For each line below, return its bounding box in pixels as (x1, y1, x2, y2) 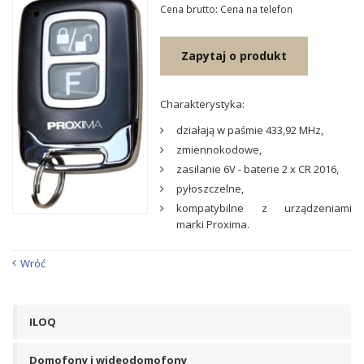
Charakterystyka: (160, 97, 245, 111)
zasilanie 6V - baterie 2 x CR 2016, (176, 162, 340, 176)
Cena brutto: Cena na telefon (160, 2, 293, 15)
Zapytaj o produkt (181, 48, 288, 63)
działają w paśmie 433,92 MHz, (176, 123, 324, 137)
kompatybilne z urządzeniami (176, 201, 352, 215)
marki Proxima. (176, 217, 250, 232)
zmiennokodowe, (176, 142, 262, 157)
